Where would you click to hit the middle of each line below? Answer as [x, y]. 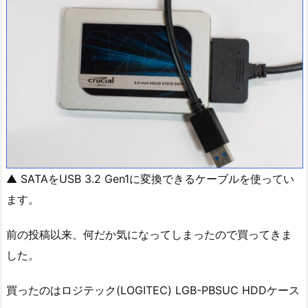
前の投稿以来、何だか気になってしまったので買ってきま [149, 234]
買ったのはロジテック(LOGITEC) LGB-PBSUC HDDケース [153, 290]
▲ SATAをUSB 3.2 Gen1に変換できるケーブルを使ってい [150, 178]
